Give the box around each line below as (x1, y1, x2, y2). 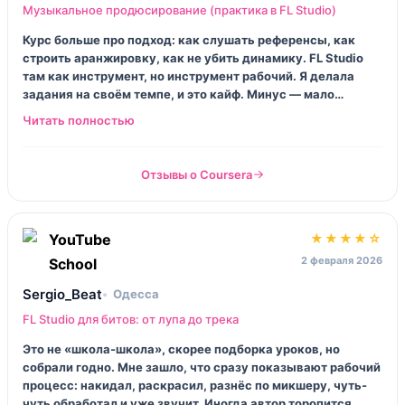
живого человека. (23, 122, 131, 137)
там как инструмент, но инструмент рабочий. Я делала (23, 68, 354, 83)
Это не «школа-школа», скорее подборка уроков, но (23, 341, 340, 356)
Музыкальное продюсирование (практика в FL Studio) (23, 2, 336, 17)
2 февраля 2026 (301, 253, 382, 267)
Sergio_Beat (23, 285, 102, 303)
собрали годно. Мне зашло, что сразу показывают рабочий (23, 359, 381, 374)
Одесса (113, 287, 159, 302)
